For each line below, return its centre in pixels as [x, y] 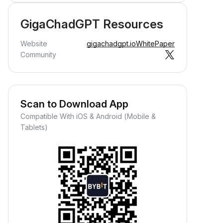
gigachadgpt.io [111, 44]
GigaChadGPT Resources [92, 24]
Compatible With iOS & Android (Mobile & [88, 116]
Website [34, 44]
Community [38, 55]
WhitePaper [155, 44]
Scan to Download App [74, 104]
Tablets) [34, 127]
